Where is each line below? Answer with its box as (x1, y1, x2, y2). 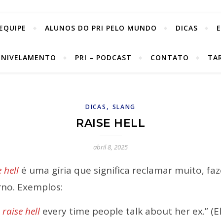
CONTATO (150, 53, 189, 62)
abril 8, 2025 (93, 143, 128, 151)
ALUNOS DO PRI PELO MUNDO (45, 23, 157, 33)
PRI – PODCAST (74, 53, 132, 62)
